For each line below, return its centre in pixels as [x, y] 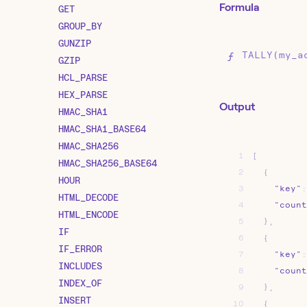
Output [237, 107]
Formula [239, 8]
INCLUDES [80, 266]
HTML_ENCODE [88, 214]
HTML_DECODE [88, 197]
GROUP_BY [80, 26]
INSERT [75, 300]
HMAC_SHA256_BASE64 [108, 163]
